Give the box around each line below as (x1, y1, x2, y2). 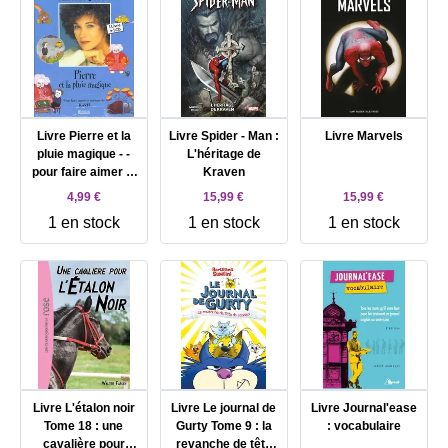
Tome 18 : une (44, 419, 124, 433)
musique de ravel (34, 183, 133, 197)
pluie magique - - (37, 147, 127, 161)
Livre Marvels (324, 129, 403, 143)
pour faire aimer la (31, 165, 136, 179)
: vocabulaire (326, 419, 401, 433)
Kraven (202, 165, 245, 179)
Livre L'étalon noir (32, 401, 135, 415)
